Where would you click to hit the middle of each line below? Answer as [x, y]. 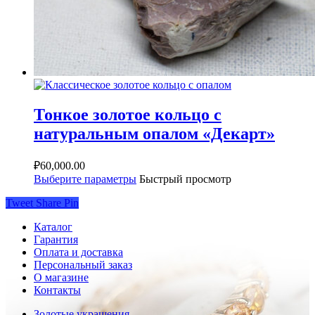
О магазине [61, 278]
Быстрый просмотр [185, 179]
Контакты [57, 290]
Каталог [53, 227]
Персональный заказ [83, 265]
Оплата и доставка [78, 252]
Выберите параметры [85, 179]
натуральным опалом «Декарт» [154, 134]
